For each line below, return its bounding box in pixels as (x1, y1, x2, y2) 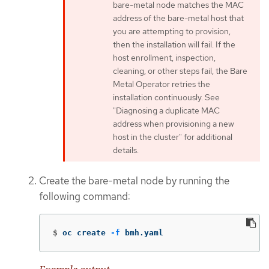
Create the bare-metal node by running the (39, 174, 229, 187)
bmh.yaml (120, 228, 163, 238)
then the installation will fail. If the (113, 38, 235, 50)
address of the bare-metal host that (113, 12, 244, 23)
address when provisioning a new (113, 118, 234, 129)
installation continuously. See (113, 91, 220, 103)
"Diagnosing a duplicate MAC (113, 104, 220, 116)
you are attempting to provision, (113, 25, 231, 37)
